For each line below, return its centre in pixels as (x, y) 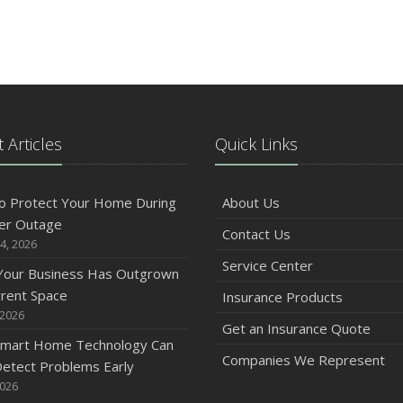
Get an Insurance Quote (296, 328)
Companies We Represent (304, 359)
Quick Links (256, 143)
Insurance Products (282, 296)
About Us (251, 202)
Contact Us (256, 233)
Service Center (268, 265)
